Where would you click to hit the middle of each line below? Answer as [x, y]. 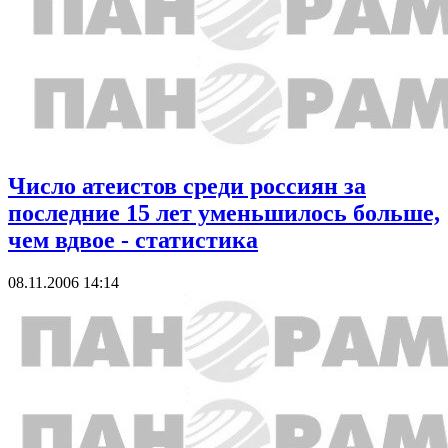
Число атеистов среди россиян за [187, 185]
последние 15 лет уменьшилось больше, [224, 212]
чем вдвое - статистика [133, 239]
